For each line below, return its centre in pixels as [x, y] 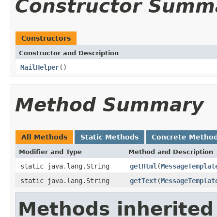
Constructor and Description [69, 53]
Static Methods [109, 137]
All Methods [44, 137]
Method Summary [109, 105]
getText [143, 180]
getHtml [143, 166]
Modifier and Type [50, 152]
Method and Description [171, 152]
